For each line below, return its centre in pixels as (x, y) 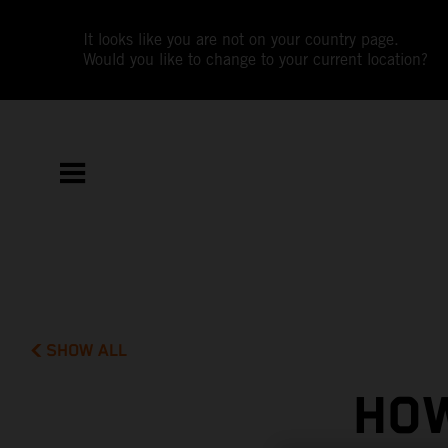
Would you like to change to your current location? (256, 59)
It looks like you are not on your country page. (241, 39)
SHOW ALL (87, 350)
